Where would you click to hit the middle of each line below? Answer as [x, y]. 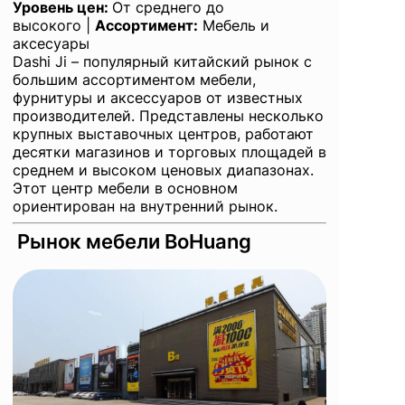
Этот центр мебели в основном [125, 188]
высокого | [54, 26]
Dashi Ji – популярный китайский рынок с [162, 62]
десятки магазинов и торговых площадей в [170, 152]
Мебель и [234, 26]
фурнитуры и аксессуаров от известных [158, 98]
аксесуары [51, 44]
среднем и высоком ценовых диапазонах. [163, 170]
